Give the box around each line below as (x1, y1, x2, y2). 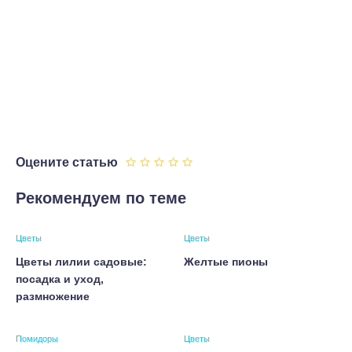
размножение (16, 290, 90, 302)
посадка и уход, (16, 273, 104, 285)
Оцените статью (16, 156, 118, 169)
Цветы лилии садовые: (16, 255, 147, 268)
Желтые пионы (184, 255, 268, 268)
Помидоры (16, 334, 58, 343)
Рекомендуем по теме (16, 189, 186, 207)
